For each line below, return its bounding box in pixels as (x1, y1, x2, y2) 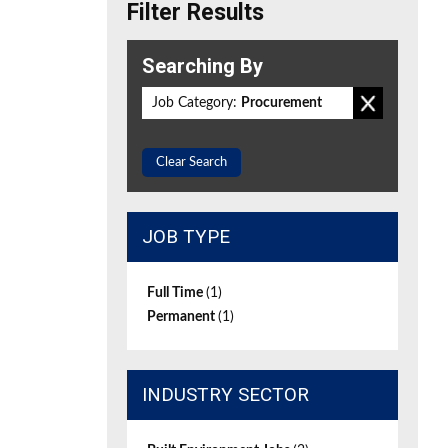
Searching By (142, 54, 263, 78)
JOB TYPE (142, 225, 230, 248)
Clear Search (156, 156, 227, 169)
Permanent (147, 310, 218, 324)
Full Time (147, 286, 206, 300)
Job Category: (152, 96, 237, 110)
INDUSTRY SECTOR (142, 383, 309, 406)
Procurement (241, 96, 322, 110)
